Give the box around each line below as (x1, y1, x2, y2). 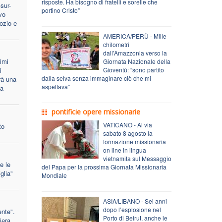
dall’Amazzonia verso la (103, 48, 167, 57)
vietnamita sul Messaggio (103, 154, 171, 163)
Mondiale (41, 170, 67, 179)
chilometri (103, 40, 129, 49)
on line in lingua (103, 145, 146, 154)
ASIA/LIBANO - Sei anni (103, 196, 167, 205)
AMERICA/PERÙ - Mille (103, 31, 166, 40)
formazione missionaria (103, 137, 166, 146)
